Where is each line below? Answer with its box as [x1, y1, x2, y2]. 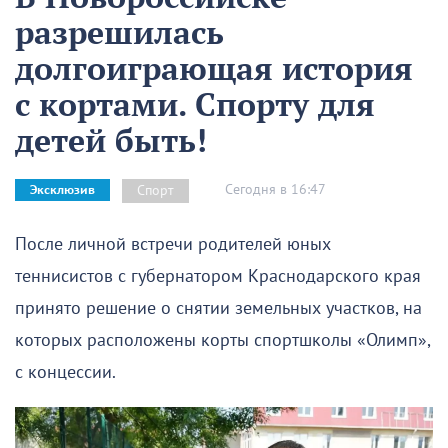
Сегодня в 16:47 [225, 181, 326, 199]
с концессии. [15, 361, 116, 383]
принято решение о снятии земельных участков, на [15, 297, 422, 319]
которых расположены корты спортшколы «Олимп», [15, 329, 430, 351]
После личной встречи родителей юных [15, 233, 331, 255]
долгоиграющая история [15, 46, 413, 89]
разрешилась [15, 10, 224, 53]
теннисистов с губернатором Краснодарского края [15, 265, 421, 287]
